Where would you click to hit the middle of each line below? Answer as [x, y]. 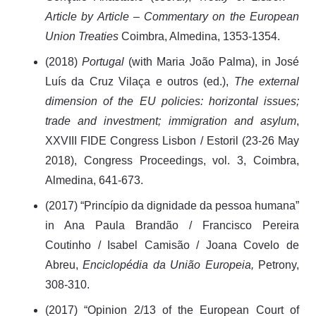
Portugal [105, 61]
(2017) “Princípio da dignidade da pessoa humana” [172, 205]
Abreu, [64, 265]
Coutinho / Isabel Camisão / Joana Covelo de [172, 245]
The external [266, 81]
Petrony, [279, 265]
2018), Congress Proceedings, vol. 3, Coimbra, [172, 160]
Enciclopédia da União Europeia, [171, 265]
